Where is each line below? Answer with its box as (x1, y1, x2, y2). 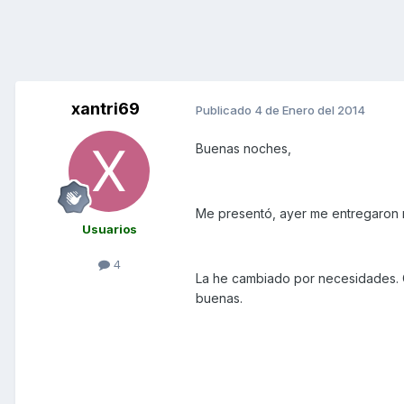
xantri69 (71, 99, 140, 119)
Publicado (196, 102, 254, 117)
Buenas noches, (196, 141, 291, 157)
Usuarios (81, 222, 137, 237)
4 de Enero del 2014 (254, 102, 365, 117)
